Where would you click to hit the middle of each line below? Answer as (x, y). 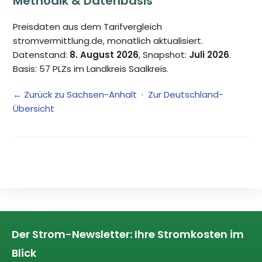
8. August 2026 (104, 54)
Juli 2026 (209, 54)
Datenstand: (42, 54)
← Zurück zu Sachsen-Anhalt (75, 94)
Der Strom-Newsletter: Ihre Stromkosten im (128, 234)
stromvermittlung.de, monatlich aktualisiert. (108, 40)
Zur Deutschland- (186, 94)
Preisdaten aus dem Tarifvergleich (88, 26)
